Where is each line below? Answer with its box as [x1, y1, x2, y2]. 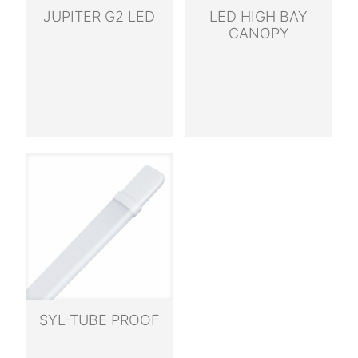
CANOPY [228, 25, 289, 42]
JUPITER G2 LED [43, 7, 156, 25]
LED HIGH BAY [209, 8, 308, 25]
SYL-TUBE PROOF [38, 311, 160, 328]
